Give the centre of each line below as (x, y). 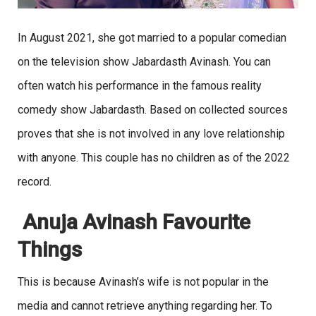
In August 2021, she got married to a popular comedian (152, 38)
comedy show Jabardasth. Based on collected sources (153, 110)
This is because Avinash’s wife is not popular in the (143, 282)
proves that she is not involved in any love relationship (151, 134)
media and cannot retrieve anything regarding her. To (145, 306)
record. (35, 182)
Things (50, 250)
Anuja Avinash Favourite (134, 222)
